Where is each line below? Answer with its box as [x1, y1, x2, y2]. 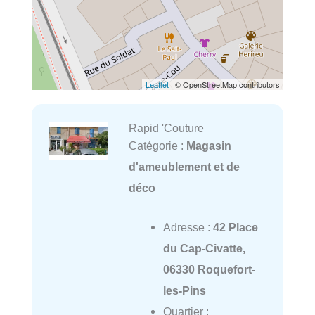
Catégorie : [128, 139, 186, 153]
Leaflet [146, 79, 169, 91]
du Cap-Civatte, [162, 242, 245, 255]
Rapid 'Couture [128, 122, 204, 135]
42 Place [212, 221, 258, 234]
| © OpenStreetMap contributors [169, 79, 280, 91]
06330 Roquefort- [162, 263, 255, 276]
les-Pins [162, 284, 206, 297]
